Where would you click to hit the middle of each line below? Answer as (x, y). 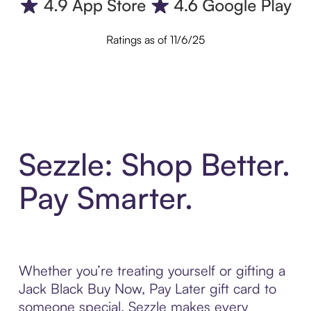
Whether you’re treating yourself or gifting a (152, 270)
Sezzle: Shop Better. (154, 164)
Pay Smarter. (106, 197)
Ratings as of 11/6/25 (155, 40)
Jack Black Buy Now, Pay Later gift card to (147, 288)
